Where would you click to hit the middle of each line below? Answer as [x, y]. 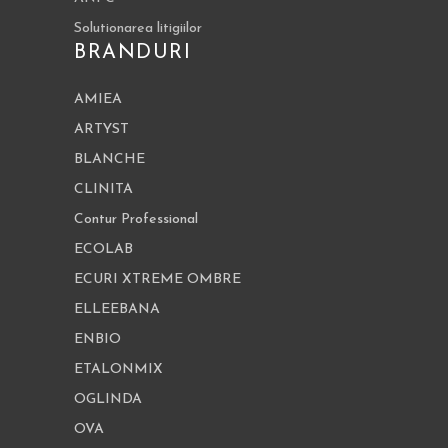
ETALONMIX [118, 370]
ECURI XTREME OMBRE [157, 280]
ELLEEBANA [117, 310]
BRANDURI [132, 53]
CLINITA [103, 190]
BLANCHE [109, 160]
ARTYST [101, 130]
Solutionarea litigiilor [138, 29]
